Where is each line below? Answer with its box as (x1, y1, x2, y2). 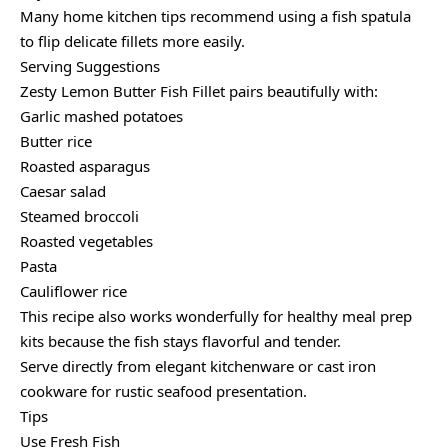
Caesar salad (20, 181, 106, 202)
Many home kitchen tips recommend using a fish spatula (20, 6, 411, 27)
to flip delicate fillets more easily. (20, 31, 245, 52)
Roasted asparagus (20, 156, 150, 177)
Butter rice (20, 131, 92, 152)
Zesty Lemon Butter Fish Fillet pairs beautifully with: (20, 81, 378, 102)
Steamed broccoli (20, 206, 139, 227)
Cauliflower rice (20, 281, 127, 302)
